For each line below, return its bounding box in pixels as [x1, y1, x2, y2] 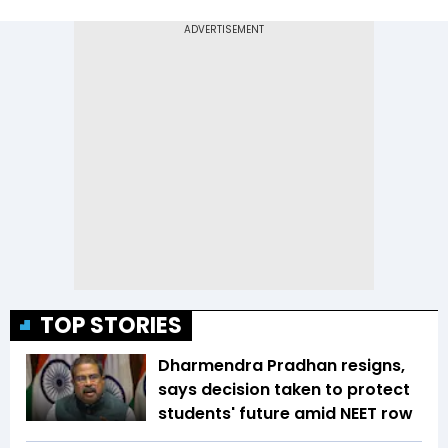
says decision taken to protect [158, 377, 410, 401]
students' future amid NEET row [158, 401, 413, 425]
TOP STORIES [40, 309, 182, 341]
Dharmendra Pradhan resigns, [158, 353, 405, 377]
